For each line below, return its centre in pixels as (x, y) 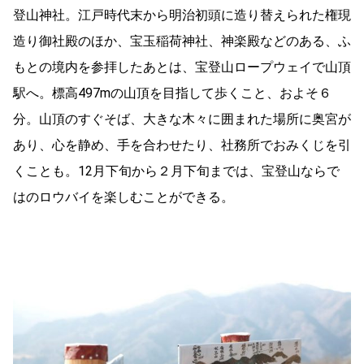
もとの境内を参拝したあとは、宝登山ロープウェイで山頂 (182, 67)
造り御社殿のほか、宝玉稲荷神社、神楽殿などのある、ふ (182, 41)
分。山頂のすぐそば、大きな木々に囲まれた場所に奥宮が (182, 119)
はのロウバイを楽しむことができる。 (123, 197)
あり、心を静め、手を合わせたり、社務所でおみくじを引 (182, 145)
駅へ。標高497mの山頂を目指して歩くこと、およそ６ (172, 93)
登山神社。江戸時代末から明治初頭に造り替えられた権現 (182, 15)
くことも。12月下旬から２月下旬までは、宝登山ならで (176, 171)
